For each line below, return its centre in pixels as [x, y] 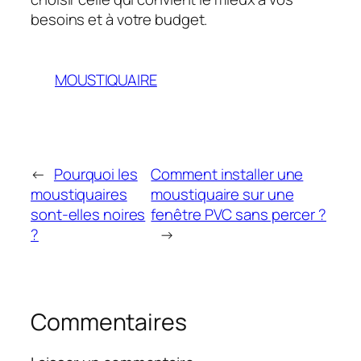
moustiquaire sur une [222, 195]
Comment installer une [227, 174]
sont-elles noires [88, 215]
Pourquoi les [95, 174]
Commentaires [109, 322]
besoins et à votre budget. [119, 19]
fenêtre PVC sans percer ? [239, 215]
